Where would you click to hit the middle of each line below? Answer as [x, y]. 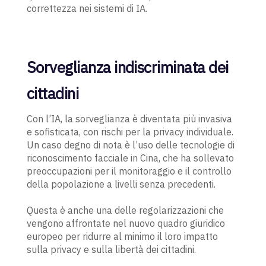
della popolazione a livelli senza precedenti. [121, 184]
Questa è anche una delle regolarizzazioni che [125, 210]
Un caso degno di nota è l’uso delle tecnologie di [130, 145]
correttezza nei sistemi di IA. [87, 9]
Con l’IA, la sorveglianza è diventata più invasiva [129, 119]
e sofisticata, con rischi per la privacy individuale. [130, 132]
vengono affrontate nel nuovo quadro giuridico [126, 224]
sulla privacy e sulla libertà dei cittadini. [111, 250]
